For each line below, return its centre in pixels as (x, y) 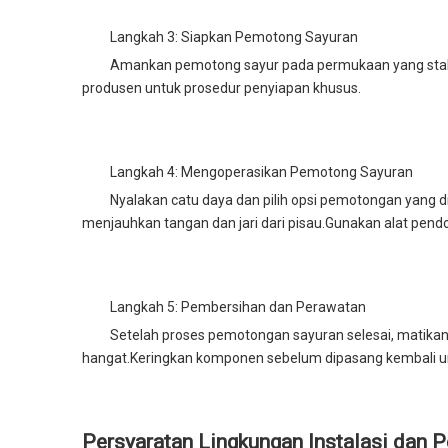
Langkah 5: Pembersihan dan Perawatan (238, 307)
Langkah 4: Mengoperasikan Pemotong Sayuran (261, 172)
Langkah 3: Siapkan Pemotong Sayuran (234, 37)
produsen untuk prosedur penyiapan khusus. (221, 88)
